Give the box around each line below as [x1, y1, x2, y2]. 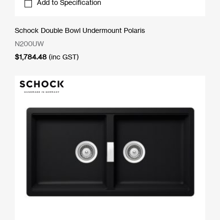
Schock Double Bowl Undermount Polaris [15, 26, 145, 35]
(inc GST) [49, 53, 79, 61]
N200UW [15, 39, 44, 48]
